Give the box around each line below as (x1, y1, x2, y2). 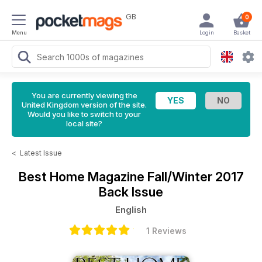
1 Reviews (146, 226, 187, 236)
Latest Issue (20, 149, 62, 157)
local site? (66, 119, 102, 128)
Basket (233, 29, 250, 36)
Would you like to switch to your (27, 109, 141, 119)
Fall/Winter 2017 (147, 169, 244, 184)
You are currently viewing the (31, 91, 137, 100)
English (115, 204, 147, 215)
